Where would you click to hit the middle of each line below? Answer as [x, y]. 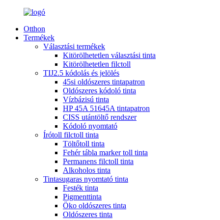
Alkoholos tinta [87, 170]
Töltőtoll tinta [84, 144]
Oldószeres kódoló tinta [99, 91]
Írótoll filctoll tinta [71, 135]
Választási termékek [74, 46]
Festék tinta [81, 188]
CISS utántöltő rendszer [100, 117]
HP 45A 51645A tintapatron [106, 108]
